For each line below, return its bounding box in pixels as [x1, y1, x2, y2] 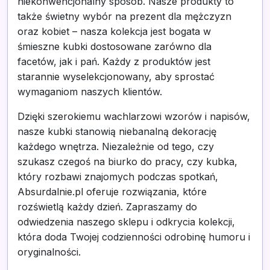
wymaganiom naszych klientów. [17, 86, 162, 98]
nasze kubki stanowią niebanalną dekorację [17, 125, 216, 137]
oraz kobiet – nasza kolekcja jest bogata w [17, 25, 211, 37]
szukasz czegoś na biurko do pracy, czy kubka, [17, 155, 237, 168]
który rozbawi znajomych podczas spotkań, [17, 171, 218, 183]
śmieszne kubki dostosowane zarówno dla [17, 40, 212, 52]
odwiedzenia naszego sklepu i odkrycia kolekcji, [17, 216, 235, 228]
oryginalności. [17, 246, 81, 258]
